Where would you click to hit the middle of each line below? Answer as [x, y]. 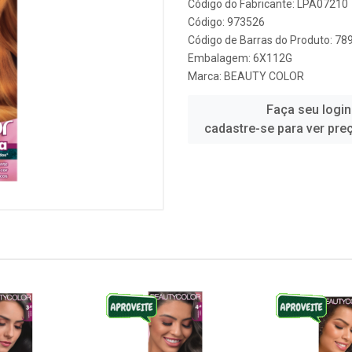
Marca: [206, 76]
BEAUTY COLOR [264, 76]
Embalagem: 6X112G [240, 58]
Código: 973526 [226, 22]
